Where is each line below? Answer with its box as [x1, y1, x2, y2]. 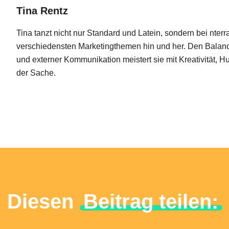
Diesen [7, 190, 79, 213]
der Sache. [16, 68, 56, 77]
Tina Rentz [16, 5, 68, 16]
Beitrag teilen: [83, 190, 218, 213]
